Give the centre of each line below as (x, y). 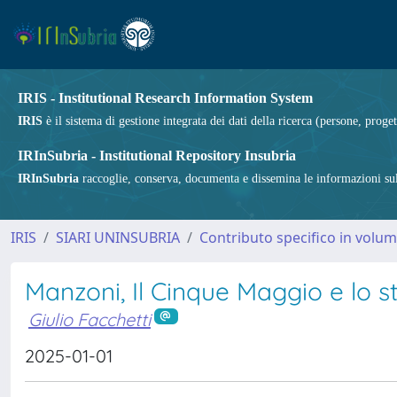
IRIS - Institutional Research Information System (165, 98)
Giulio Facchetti (90, 319)
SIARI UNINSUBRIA (118, 237)
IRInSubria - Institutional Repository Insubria (157, 156)
